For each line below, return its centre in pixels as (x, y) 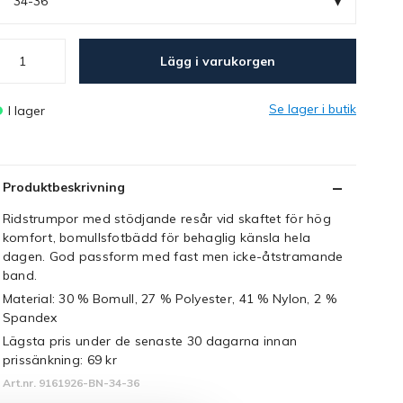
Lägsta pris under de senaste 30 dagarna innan (150, 341)
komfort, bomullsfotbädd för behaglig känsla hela (157, 237)
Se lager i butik (313, 109)
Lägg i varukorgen (217, 61)
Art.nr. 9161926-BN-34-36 (71, 383)
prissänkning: (45, 360)
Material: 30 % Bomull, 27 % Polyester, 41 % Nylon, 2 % (169, 299)
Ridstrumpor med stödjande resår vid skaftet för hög (166, 219)
